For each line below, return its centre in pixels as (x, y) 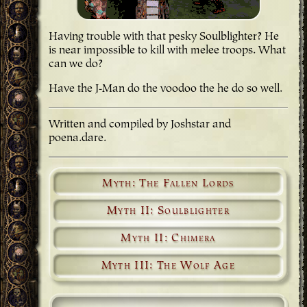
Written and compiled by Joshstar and (140, 125)
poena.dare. (77, 139)
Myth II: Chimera (168, 239)
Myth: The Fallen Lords (168, 184)
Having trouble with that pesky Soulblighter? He (164, 37)
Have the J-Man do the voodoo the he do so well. (165, 89)
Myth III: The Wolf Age (168, 266)
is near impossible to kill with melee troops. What (167, 51)
